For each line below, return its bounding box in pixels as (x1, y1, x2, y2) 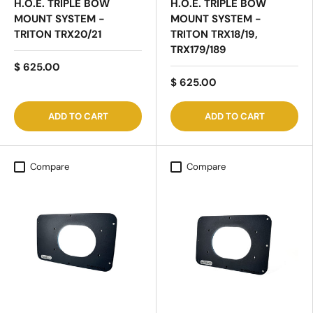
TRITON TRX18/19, (170, 27, 258, 42)
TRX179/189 (170, 43, 226, 57)
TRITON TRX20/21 (14, 27, 101, 42)
